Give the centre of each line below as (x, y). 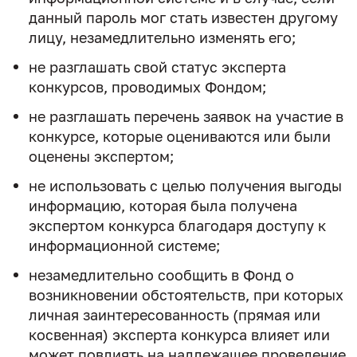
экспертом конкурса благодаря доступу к (177, 225)
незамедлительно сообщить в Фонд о (161, 275)
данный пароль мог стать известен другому (183, 17)
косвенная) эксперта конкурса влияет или (179, 334)
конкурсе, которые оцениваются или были (180, 136)
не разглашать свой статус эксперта (157, 67)
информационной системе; (124, 245)
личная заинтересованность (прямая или (175, 314)
